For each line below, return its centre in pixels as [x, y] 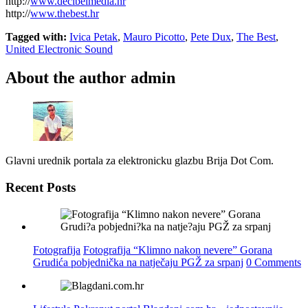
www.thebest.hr [65, 13]
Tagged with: [36, 36]
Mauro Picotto [154, 36]
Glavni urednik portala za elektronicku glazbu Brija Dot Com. [140, 161]
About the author [66, 78]
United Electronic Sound [59, 49]
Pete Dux [211, 36]
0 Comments [274, 262]
